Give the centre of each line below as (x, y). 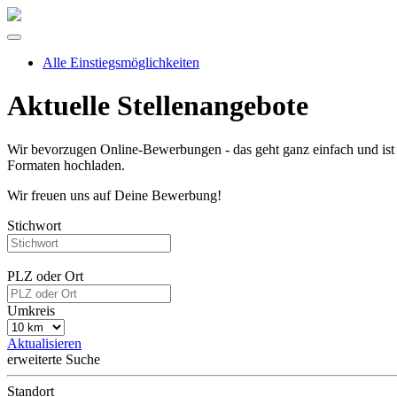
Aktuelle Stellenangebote (158, 106)
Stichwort (34, 225)
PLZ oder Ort (45, 276)
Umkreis (31, 310)
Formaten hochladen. (66, 165)
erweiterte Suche (54, 359)
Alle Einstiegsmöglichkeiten (121, 62)
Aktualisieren (44, 343)
